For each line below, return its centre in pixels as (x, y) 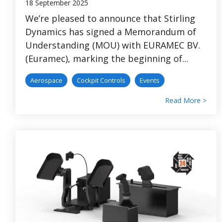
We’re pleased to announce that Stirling (110, 18)
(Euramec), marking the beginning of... (107, 58)
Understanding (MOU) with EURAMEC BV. (113, 45)
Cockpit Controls (101, 80)
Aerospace (46, 80)
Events (150, 80)
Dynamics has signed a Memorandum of (111, 31)
